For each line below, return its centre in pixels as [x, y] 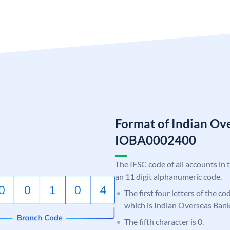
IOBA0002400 [156, 140]
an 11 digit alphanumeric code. [168, 176]
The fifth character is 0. [164, 221]
